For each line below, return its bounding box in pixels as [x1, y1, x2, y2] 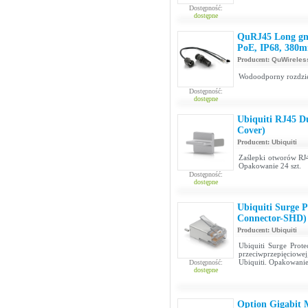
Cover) [237, 125, 265, 135]
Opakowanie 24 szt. [239, 162, 301, 170]
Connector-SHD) [237, 213, 307, 223]
